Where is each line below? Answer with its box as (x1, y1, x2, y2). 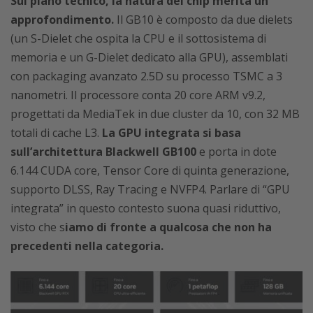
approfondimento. (10, 12, 114, 28)
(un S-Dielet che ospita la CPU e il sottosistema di (10, 31, 266, 47)
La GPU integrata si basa (102, 125, 241, 141)
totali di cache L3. (10, 125, 102, 141)
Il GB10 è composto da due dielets (114, 12, 293, 28)
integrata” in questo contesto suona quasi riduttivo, (10, 201, 281, 217)
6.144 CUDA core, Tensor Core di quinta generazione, (10, 163, 289, 179)
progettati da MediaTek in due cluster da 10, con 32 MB (10, 106, 300, 122)
